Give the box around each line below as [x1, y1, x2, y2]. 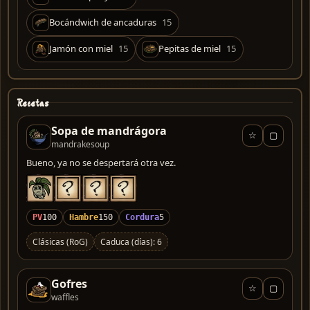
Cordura [125, 212, 159, 222]
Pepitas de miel [158, 42, 221, 55]
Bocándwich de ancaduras [49, 16, 156, 29]
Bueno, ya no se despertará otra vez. [26, 156, 176, 169]
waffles [51, 291, 79, 303]
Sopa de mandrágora [51, 122, 167, 138]
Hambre [69, 212, 98, 222]
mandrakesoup [51, 138, 109, 150]
